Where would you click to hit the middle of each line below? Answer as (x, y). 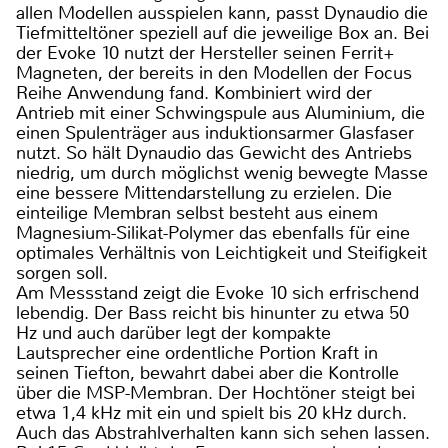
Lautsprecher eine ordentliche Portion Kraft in (197, 353)
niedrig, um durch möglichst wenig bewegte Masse (222, 173)
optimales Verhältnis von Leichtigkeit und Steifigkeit (221, 253)
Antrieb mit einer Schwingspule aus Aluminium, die (220, 113)
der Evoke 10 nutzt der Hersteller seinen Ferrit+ (205, 53)
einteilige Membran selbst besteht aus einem (197, 213)
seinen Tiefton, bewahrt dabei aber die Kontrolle (207, 373)
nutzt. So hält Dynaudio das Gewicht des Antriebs (214, 153)
